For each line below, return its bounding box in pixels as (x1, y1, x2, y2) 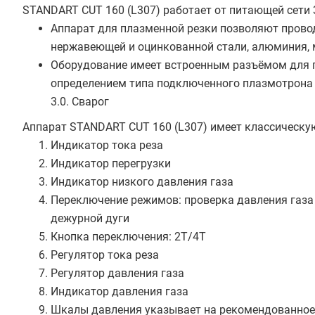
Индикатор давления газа (51, 285, 188, 298)
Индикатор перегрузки (51, 157, 171, 170)
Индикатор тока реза (51, 139, 163, 152)
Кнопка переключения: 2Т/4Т (51, 230, 206, 243)
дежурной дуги (51, 212, 129, 225)
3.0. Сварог (51, 95, 109, 108)
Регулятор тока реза (51, 248, 159, 262)
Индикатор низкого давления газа (51, 175, 233, 188)
